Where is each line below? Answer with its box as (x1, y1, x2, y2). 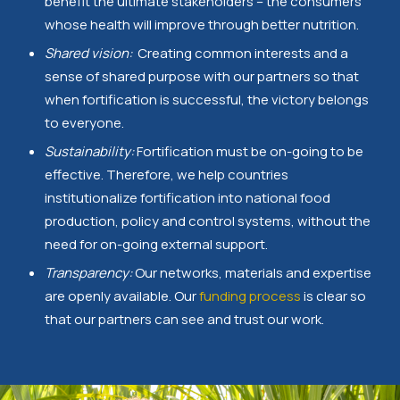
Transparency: (45, 263, 132, 282)
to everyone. (45, 113, 124, 132)
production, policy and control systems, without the (45, 212, 371, 230)
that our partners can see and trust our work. (45, 310, 324, 329)
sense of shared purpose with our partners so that (45, 67, 359, 86)
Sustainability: (45, 142, 134, 161)
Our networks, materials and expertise (132, 263, 371, 282)
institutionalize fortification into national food (45, 188, 330, 207)
